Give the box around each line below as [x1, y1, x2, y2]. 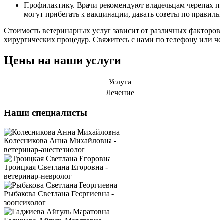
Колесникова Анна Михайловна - [4, 137, 116, 145]
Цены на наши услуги [4, 54, 121, 67]
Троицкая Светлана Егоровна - [4, 163, 108, 172]
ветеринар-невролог [4, 172, 72, 181]
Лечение [105, 88, 134, 97]
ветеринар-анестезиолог [4, 145, 85, 154]
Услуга [108, 77, 131, 86]
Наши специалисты [4, 108, 87, 118]
